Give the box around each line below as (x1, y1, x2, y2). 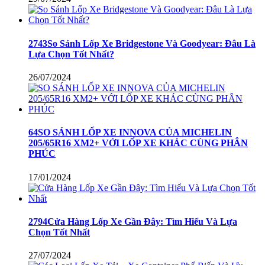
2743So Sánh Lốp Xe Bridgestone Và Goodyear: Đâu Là (28, 38, 256, 49)
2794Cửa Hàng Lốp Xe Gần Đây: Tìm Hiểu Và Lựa (28, 216, 237, 227)
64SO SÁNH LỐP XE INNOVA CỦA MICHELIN (28, 127, 232, 138)
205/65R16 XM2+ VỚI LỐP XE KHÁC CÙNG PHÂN (28, 138, 248, 148)
